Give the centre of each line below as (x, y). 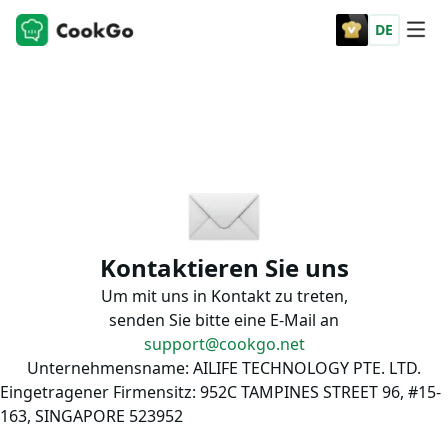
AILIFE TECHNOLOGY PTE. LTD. (305, 368)
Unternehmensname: (108, 368)
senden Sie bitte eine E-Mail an (224, 320)
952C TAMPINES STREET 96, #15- (318, 392)
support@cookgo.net (224, 344)
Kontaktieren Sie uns (224, 268)
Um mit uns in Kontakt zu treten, (224, 296)
